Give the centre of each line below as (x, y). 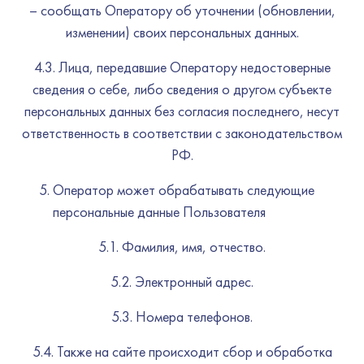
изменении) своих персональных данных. (182, 32)
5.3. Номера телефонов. (182, 316)
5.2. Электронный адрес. (182, 282)
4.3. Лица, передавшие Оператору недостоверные (182, 67)
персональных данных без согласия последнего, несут (182, 111)
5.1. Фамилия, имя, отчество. (182, 247)
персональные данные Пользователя (159, 212)
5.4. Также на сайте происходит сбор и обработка (182, 351)
